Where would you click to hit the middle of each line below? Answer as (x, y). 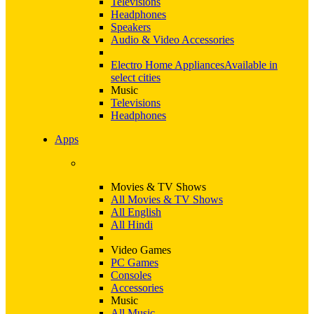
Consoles (131, 275)
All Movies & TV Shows (167, 199)
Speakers (131, 27)
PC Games (135, 262)
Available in (251, 65)
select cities (136, 77)
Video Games (141, 250)
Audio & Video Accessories (172, 40)
